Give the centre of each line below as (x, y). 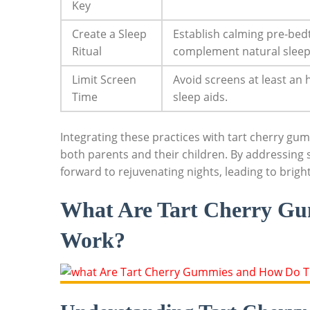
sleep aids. (200, 97)
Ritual (87, 52)
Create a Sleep (109, 34)
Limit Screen (104, 80)
